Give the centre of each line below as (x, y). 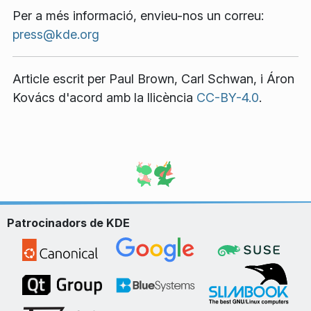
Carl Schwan (217, 79)
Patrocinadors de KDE (68, 223)
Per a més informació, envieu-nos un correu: (138, 16)
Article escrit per (61, 79)
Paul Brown (142, 79)
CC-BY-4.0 (228, 98)
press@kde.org (56, 35)
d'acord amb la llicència (126, 98)
